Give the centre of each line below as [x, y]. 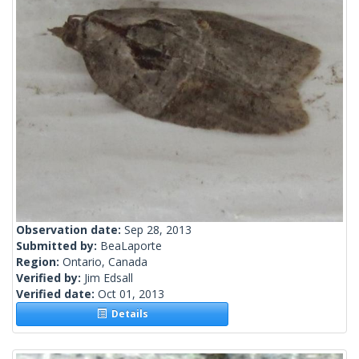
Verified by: [50, 278]
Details [127, 314]
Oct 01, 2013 [131, 294]
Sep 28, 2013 [158, 230]
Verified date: [57, 294]
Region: [39, 262]
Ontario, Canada [105, 262]
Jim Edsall [109, 278]
